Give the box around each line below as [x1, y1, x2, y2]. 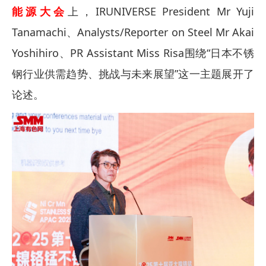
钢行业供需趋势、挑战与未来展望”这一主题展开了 [12, 66, 254, 81]
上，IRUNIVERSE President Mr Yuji [67, 4, 255, 18]
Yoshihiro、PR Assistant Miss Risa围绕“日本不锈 [12, 46, 254, 60]
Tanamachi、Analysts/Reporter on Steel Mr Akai [12, 25, 254, 39]
